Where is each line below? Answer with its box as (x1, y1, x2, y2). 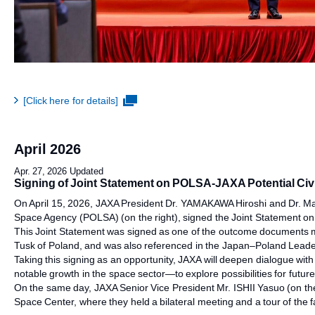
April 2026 (14, 141, 82, 157)
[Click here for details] (23, 94, 119, 106)
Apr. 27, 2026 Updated (14, 166, 103, 176)
